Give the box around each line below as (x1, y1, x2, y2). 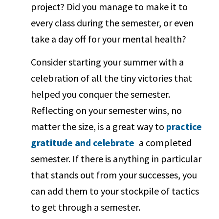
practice (166, 120, 202, 132)
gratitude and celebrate (31, 136, 135, 149)
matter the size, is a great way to (31, 120, 167, 132)
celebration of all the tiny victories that (31, 71, 193, 84)
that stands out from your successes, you (31, 168, 197, 181)
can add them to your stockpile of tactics (31, 184, 199, 197)
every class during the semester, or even (31, 17, 194, 29)
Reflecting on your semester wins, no (31, 104, 182, 116)
